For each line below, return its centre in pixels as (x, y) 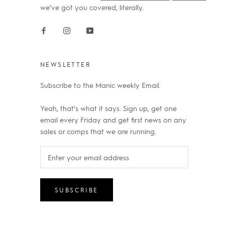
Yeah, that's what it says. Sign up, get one (108, 108)
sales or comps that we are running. (98, 131)
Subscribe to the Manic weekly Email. (100, 85)
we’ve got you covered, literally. (92, 7)
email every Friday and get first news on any (113, 119)
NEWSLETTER (66, 65)
